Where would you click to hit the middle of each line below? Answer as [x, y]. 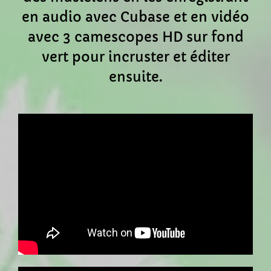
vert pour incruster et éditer [135, 57]
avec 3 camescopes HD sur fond [135, 38]
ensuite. [135, 77]
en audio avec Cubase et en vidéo [135, 18]
